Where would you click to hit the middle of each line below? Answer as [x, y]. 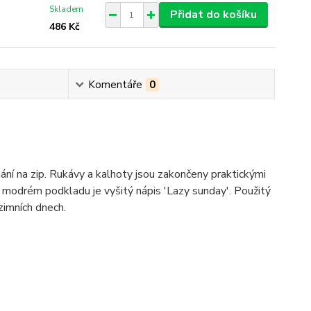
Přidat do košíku [213, 15]
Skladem [67, 9]
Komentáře [116, 85]
